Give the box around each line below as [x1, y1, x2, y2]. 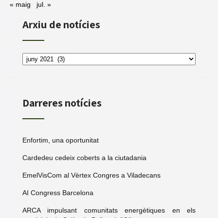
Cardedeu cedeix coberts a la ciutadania [22, 153, 146, 162]
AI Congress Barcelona [22, 188, 93, 197]
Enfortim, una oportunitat [22, 136, 99, 144]
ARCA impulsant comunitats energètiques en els [22, 206, 196, 214]
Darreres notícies [22, 95, 102, 109]
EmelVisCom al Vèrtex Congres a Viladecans [22, 171, 161, 179]
